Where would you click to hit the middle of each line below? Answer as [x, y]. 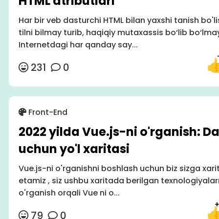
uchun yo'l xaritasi [74, 149]
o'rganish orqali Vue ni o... [69, 193]
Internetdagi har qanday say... [78, 45]
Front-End [47, 112]
